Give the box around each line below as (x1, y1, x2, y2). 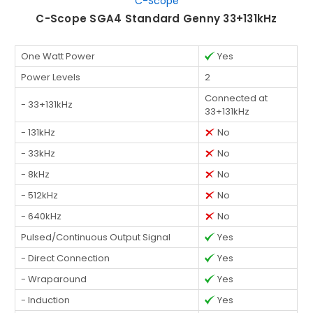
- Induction (21, 293, 71, 307)
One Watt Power (21, 49, 96, 63)
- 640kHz (21, 209, 62, 223)
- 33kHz (21, 146, 56, 160)
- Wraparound (21, 272, 87, 286)
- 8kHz (21, 167, 50, 181)
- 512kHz (21, 188, 59, 202)
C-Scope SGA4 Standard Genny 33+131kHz (36, 10, 277, 26)
